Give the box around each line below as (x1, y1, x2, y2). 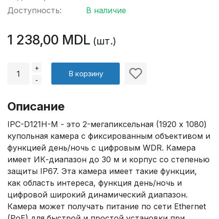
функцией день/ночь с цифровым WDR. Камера (7, 143, 196, 153)
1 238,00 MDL (7, 32, 90, 48)
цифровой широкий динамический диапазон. (7, 190, 188, 199)
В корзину (68, 69, 103, 78)
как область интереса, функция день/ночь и (7, 178, 182, 188)
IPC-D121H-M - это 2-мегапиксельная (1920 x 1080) (7, 119, 207, 129)
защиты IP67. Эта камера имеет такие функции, (7, 166, 197, 176)
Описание (7, 99, 65, 113)
